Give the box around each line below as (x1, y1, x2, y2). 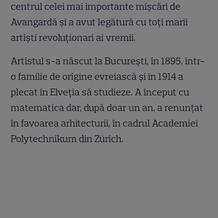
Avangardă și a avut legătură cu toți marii (11, 16, 188, 28)
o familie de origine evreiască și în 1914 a (11, 71, 184, 83)
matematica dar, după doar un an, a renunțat (11, 102, 204, 114)
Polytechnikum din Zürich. (11, 133, 124, 145)
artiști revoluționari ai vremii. (11, 32, 136, 44)
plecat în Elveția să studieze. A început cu (11, 86, 190, 98)
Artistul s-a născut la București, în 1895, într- (11, 55, 205, 67)
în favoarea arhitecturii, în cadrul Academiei (11, 117, 199, 129)
